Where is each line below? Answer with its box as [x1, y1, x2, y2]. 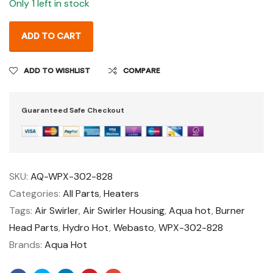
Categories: [9, 186, 63, 200]
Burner [216, 204, 245, 217]
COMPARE [123, 66, 160, 75]
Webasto [113, 221, 154, 234]
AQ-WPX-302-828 [30, 169, 113, 183]
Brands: [9, 238, 44, 251]
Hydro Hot [63, 221, 109, 234]
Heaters [104, 186, 139, 200]
